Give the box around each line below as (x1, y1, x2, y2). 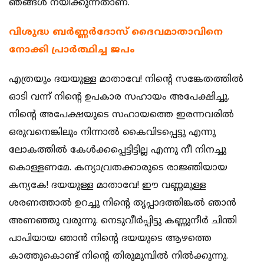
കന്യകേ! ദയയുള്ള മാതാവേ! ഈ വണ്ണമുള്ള (9, 180, 206, 192)
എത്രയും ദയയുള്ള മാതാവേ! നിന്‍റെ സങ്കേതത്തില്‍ (9, 74, 243, 86)
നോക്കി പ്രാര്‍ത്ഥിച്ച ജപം (9, 44, 135, 57)
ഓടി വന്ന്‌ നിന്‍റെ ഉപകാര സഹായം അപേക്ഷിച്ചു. (9, 91, 229, 104)
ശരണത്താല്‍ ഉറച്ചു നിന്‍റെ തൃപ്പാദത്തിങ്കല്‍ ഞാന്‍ (9, 197, 236, 210)
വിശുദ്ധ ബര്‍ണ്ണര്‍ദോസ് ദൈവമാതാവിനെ (9, 27, 223, 39)
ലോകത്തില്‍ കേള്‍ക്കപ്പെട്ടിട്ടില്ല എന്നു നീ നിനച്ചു (9, 144, 226, 157)
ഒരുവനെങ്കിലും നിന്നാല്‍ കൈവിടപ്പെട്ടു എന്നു (9, 127, 216, 139)
